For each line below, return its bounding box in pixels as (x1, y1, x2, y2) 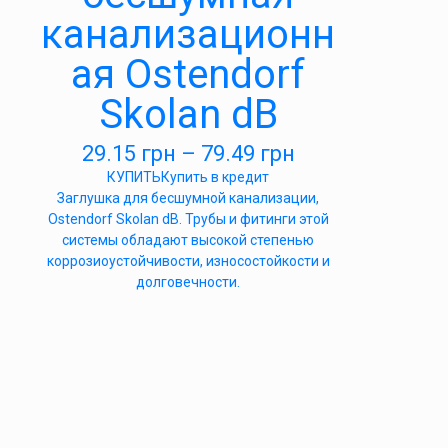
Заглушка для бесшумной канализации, (57, 190, 319, 206)
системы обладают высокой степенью (62, 232, 314, 248)
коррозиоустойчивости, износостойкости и (46, 253, 330, 269)
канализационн (41, 11, 335, 58)
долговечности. (136, 274, 240, 290)
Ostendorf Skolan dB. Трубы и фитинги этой (47, 211, 329, 227)
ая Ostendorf (71, 51, 305, 98)
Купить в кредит (161, 169, 269, 185)
